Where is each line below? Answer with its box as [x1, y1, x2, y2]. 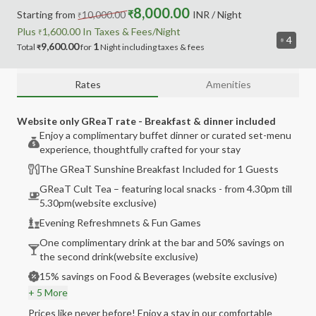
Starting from [17, 8, 75, 20]
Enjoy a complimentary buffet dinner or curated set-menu [39, 129, 291, 141]
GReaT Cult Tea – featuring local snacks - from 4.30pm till [39, 183, 292, 195]
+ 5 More [28, 286, 68, 298]
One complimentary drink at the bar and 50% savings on [39, 236, 284, 248]
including [121, 42, 157, 52]
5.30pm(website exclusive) [39, 197, 157, 209]
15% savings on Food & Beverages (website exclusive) [39, 270, 277, 282]
